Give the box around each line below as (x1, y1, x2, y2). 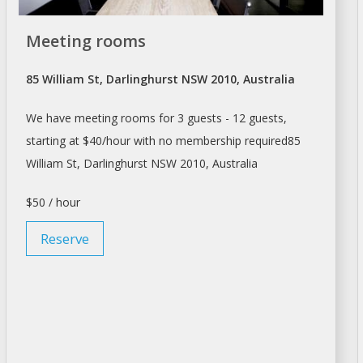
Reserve (40, 229, 89, 249)
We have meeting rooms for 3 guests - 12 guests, (25, 110, 287, 126)
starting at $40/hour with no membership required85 (25, 133, 301, 149)
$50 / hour (25, 194, 80, 211)
